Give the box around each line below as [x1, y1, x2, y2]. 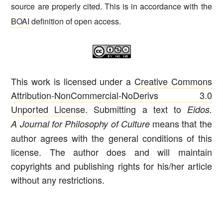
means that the [149, 117, 212, 130]
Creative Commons [134, 75, 212, 88]
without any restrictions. [11, 173, 105, 187]
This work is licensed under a [11, 75, 134, 88]
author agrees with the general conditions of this [11, 131, 212, 145]
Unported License [11, 103, 86, 116]
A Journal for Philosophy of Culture [11, 117, 150, 130]
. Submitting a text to [85, 103, 187, 116]
